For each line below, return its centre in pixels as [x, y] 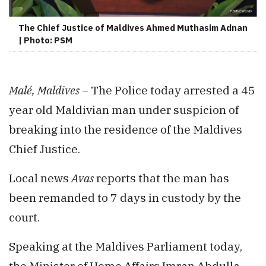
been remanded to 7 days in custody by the [125, 198]
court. [24, 217]
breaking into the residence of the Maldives [126, 129]
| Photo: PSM [45, 40]
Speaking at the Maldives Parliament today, [126, 246]
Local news [40, 178]
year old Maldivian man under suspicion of [124, 110]
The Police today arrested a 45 [173, 90]
